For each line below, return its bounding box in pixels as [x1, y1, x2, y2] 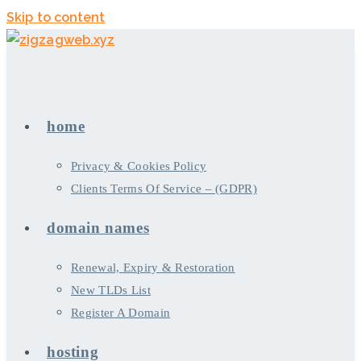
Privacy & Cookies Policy [71, 160, 207, 172]
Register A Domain [71, 306, 171, 319]
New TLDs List [71, 284, 151, 297]
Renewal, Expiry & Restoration [71, 261, 235, 274]
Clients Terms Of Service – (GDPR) [71, 182, 257, 195]
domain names [47, 219, 150, 236]
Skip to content [6, 10, 106, 25]
